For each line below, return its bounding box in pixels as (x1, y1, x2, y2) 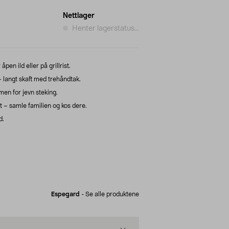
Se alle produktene (85, 191, 139, 197)
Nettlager (63, 12, 95, 19)
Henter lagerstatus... (72, 25, 139, 32)
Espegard (51, 191, 80, 197)
